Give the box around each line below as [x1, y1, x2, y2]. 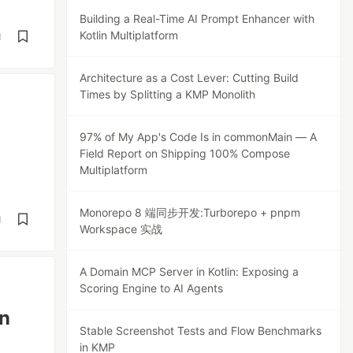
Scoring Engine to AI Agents [80, 281, 224, 295]
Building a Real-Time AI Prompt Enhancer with [80, 12, 315, 25]
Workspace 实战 [80, 222, 163, 236]
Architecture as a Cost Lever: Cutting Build [80, 71, 299, 84]
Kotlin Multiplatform [80, 28, 179, 42]
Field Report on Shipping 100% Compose [80, 147, 291, 160]
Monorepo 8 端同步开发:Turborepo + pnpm [80, 206, 301, 219]
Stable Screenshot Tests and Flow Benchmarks [80, 324, 322, 337]
